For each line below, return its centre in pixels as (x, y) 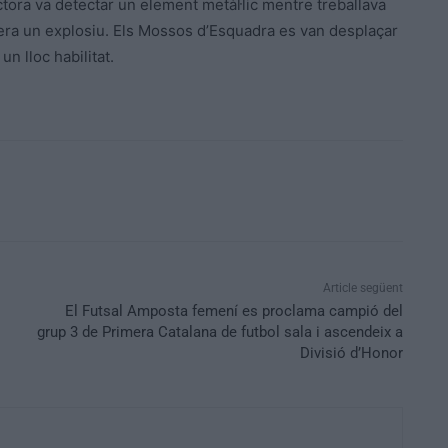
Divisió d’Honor (351, 352)
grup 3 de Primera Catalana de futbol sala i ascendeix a (219, 331)
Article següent (362, 287)
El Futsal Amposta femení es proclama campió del (233, 310)
